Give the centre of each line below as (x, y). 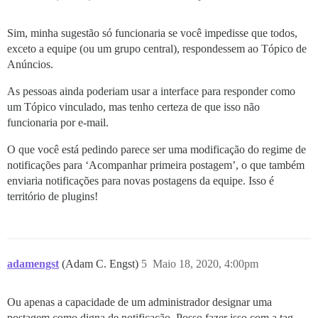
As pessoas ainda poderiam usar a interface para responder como (151, 91)
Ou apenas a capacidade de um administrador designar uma (139, 302)
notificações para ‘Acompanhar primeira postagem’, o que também (156, 165)
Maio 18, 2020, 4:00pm (205, 263)
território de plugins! (53, 196)
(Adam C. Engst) (102, 263)
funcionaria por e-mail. (58, 122)
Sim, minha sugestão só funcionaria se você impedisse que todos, (152, 33)
